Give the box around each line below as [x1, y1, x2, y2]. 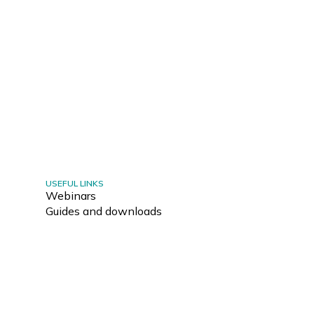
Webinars [45, 189, 96, 203]
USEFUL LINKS [45, 178, 104, 189]
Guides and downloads [45, 204, 162, 218]
